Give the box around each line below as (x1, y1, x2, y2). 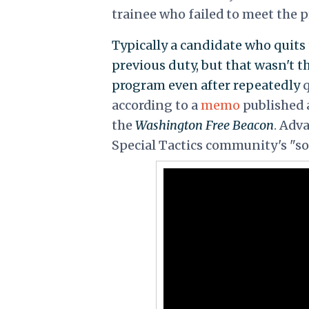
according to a (111, 97, 201, 113)
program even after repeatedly (111, 77, 303, 93)
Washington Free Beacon (134, 117, 274, 133)
